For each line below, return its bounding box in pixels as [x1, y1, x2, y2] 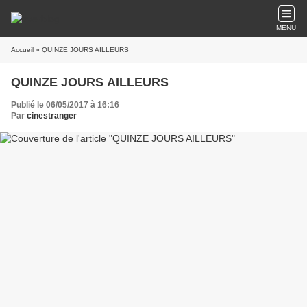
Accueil [11, 46, 34, 53]
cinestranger [27, 111, 77, 121]
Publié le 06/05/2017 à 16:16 [11, 100, 119, 110]
